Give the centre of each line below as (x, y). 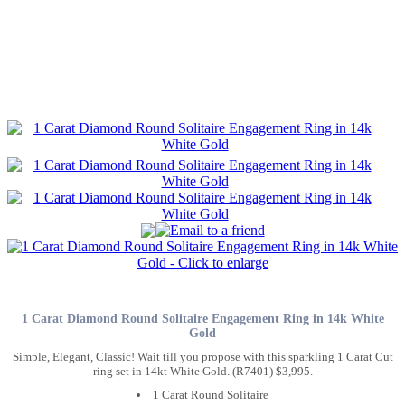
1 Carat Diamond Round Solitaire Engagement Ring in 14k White (202, 319)
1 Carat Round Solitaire (211, 394)
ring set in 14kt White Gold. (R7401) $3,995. (202, 371)
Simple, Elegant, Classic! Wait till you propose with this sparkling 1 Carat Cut (202, 356)
